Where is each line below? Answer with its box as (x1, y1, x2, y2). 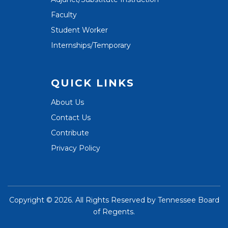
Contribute (51, 128, 89, 137)
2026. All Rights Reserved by (54, 195, 158, 205)
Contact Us (51, 112, 91, 122)
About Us (51, 97, 84, 107)
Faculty (51, 10, 77, 19)
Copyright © (9, 195, 54, 205)
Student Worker (51, 25, 108, 35)
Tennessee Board (157, 195, 219, 205)
